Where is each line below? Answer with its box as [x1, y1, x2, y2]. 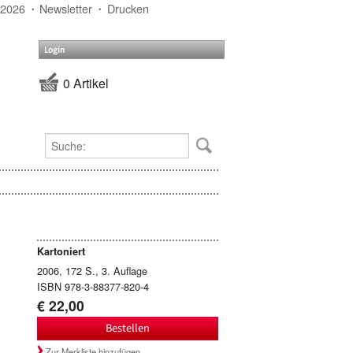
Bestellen [105, 320, 150, 336]
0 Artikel [63, 74, 109, 93]
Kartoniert [36, 243, 85, 258]
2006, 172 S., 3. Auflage [36, 262, 147, 278]
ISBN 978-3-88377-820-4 [36, 278, 149, 294]
